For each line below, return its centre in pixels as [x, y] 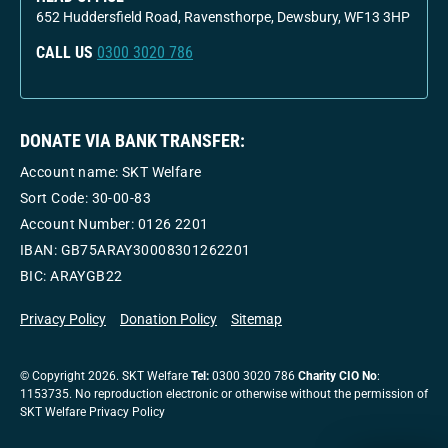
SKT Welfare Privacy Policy [92, 412]
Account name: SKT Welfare [111, 172]
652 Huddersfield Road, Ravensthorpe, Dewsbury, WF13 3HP [223, 17]
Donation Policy [168, 319]
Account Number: [79, 224]
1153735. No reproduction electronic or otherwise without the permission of [224, 394]
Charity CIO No [337, 376]
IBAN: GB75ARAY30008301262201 [135, 250]
